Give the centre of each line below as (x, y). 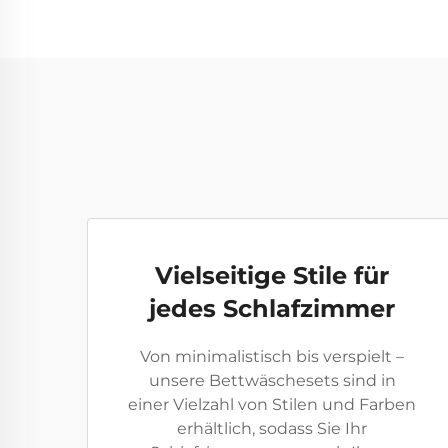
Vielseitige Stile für (272, 275)
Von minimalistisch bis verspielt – (272, 356)
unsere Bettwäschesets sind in (272, 380)
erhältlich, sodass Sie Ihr (272, 428)
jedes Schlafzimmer (272, 308)
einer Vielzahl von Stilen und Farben (272, 404)
